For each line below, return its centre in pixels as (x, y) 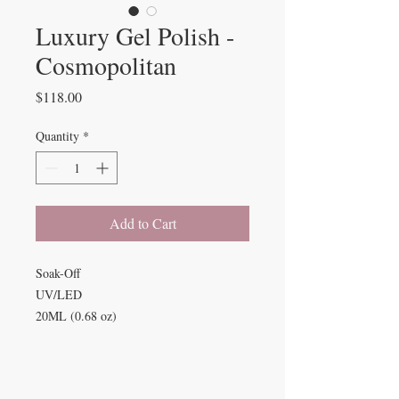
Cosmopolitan (106, 65)
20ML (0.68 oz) (76, 316)
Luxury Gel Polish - (135, 36)
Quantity (57, 136)
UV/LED (63, 294)
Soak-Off (62, 273)
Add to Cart (142, 223)
